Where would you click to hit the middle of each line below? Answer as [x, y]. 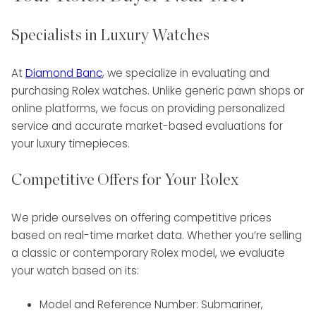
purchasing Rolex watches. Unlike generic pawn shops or [158, 90]
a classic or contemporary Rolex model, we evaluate [148, 253]
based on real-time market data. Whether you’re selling [157, 235]
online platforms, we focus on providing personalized [148, 108]
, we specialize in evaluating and [186, 73]
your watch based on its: [75, 270]
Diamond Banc [64, 73]
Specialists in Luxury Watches [110, 36]
